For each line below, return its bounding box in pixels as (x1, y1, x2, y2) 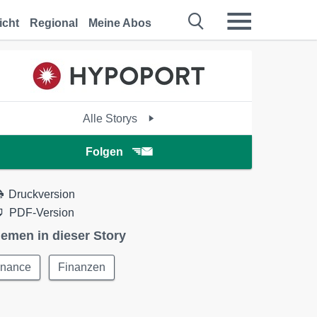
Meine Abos (88, 17, 151, 29)
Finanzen (58, 261, 106, 273)
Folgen (85, 146, 123, 158)
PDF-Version (9, 207, 75, 219)
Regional (30, 17, 78, 29)
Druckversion (8, 188, 76, 200)
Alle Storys (83, 113, 141, 125)
